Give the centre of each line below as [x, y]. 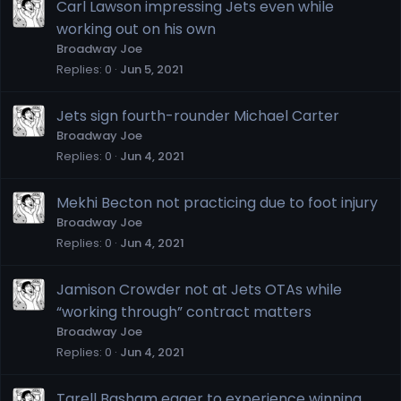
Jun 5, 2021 [152, 69]
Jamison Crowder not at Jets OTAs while [199, 289]
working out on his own [136, 29]
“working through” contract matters [184, 311]
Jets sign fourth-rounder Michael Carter [198, 115]
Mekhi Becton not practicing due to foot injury [217, 202]
